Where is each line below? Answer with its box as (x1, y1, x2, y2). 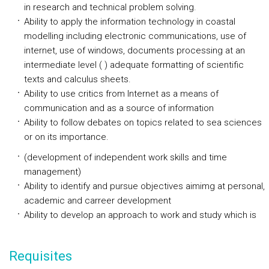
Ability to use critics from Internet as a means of (24, 88, 219, 99)
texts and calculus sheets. (24, 74, 131, 85)
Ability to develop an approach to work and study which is (24, 210, 256, 220)
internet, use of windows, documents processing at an (24, 45, 245, 56)
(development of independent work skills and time (24, 152, 227, 163)
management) (24, 166, 81, 177)
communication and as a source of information (24, 103, 214, 113)
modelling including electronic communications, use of (24, 31, 246, 41)
